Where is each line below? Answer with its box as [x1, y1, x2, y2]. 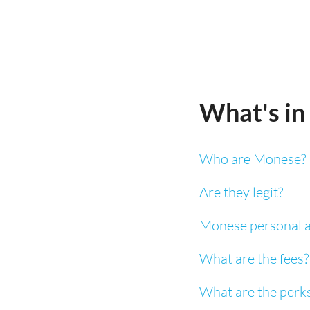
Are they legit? [199, 183, 283, 201]
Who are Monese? [199, 150, 306, 167]
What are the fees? [199, 250, 309, 267]
